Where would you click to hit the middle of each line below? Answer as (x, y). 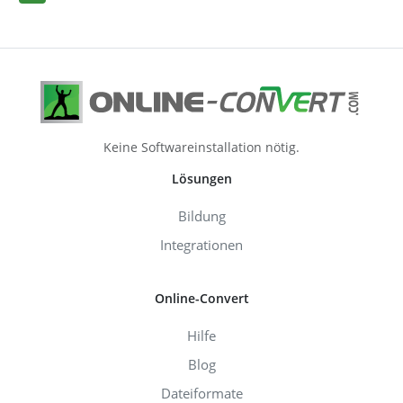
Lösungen (201, 178)
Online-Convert (201, 298)
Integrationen (201, 244)
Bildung (201, 215)
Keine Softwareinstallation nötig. (201, 147)
